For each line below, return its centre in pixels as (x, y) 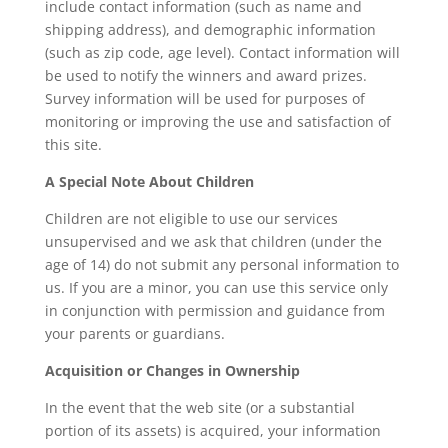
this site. (73, 145)
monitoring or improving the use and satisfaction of (217, 122)
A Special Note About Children (149, 182)
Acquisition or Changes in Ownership (172, 371)
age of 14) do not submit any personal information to (221, 265)
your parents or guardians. (134, 334)
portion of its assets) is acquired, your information (212, 431)
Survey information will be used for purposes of (204, 99)
